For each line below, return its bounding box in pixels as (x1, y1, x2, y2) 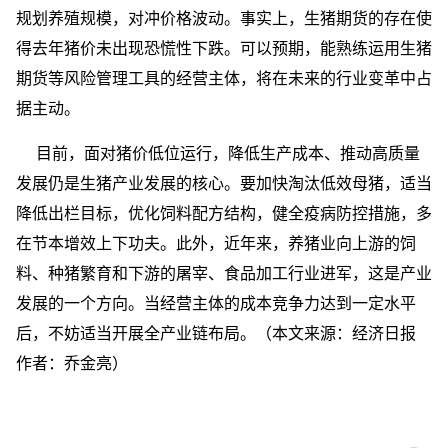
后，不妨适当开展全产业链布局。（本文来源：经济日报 (16, 325, 416, 342)
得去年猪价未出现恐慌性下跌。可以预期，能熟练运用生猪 (16, 40, 432, 57)
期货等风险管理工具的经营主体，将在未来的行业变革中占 (16, 70, 432, 87)
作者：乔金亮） (16, 355, 128, 372)
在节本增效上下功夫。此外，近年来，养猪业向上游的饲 (16, 235, 416, 252)
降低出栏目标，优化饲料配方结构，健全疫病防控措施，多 (16, 205, 432, 222)
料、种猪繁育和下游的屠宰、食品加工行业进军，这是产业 (16, 265, 432, 282)
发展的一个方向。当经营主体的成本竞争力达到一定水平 (16, 295, 416, 312)
